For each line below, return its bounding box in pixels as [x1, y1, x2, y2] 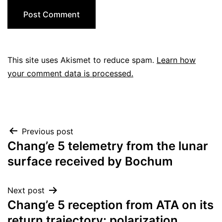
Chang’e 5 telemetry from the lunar [7, 138, 208, 153]
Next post [7, 185, 45, 195]
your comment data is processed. [7, 68, 133, 78]
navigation [7, 145, 85, 165]
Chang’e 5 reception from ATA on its [7, 197, 214, 212]
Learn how [157, 55, 196, 65]
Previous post [22, 126, 73, 136]
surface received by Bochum [7, 154, 173, 168]
